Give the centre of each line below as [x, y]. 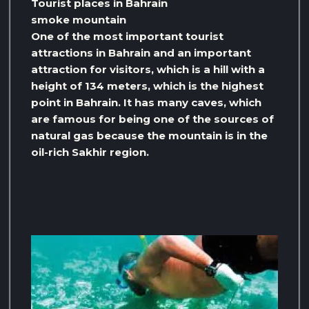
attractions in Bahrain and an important [141, 53]
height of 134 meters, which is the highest [147, 86]
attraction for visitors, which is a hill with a [148, 70]
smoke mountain [79, 20]
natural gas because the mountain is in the [149, 136]
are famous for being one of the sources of [152, 119]
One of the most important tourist [127, 37]
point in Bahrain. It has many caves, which [146, 103]
